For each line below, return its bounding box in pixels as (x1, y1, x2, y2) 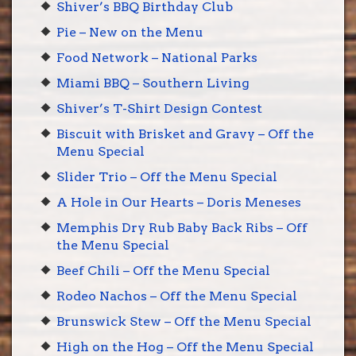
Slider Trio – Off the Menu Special (56, 169, 277, 184)
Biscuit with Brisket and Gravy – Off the (56, 126, 314, 141)
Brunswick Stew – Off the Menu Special (56, 314, 311, 329)
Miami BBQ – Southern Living (56, 75, 250, 91)
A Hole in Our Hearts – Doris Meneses (56, 195, 301, 210)
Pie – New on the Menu (56, 25, 203, 40)
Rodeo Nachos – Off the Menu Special (56, 288, 297, 304)
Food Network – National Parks (56, 50, 257, 65)
